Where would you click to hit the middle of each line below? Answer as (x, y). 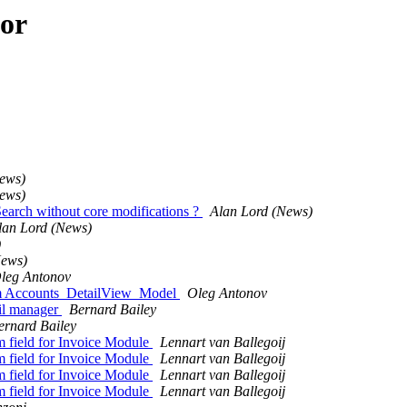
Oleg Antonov (227, 293)
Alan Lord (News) (261, 212)
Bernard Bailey (113, 310)
